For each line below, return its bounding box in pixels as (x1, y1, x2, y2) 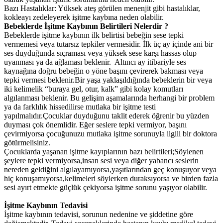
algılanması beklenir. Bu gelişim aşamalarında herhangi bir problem (4, 94, 215, 103)
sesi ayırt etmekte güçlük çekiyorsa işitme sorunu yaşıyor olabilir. (4, 183, 207, 192)
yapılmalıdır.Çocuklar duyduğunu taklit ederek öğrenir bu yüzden (4, 111, 209, 120)
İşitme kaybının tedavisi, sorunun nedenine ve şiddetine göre (4, 210, 193, 219)
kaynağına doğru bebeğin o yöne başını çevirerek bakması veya (4, 67, 203, 76)
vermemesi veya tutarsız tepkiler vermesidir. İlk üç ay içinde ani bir (4, 40, 213, 49)
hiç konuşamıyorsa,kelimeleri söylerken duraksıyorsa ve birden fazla (4, 174, 218, 183)
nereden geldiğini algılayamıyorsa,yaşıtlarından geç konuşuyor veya (4, 165, 217, 174)
